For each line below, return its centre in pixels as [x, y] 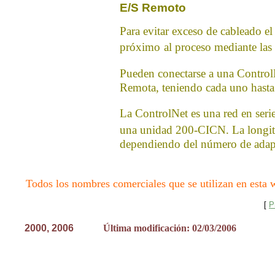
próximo [140, 47]
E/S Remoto [153, 8]
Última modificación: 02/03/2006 [170, 228]
